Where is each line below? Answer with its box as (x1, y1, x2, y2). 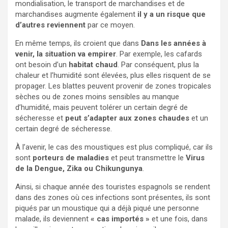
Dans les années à (139, 38, 206, 48)
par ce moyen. (88, 20, 135, 30)
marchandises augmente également (15, 9, 135, 19)
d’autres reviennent (15, 20, 88, 30)
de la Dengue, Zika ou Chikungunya (15, 163, 142, 173)
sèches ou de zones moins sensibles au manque (15, 92, 179, 101)
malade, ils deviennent (15, 214, 91, 223)
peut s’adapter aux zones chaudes (65, 113, 189, 123)
